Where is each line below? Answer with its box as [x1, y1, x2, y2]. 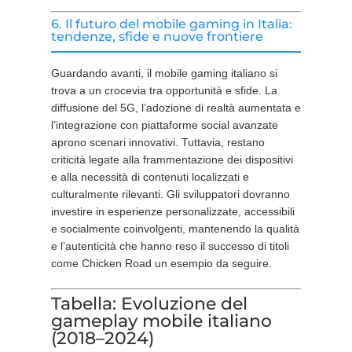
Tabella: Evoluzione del [50, 293, 247, 314]
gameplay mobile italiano [50, 310, 272, 332]
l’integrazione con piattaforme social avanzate [50, 119, 278, 131]
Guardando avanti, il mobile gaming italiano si [50, 67, 277, 79]
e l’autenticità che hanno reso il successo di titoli [50, 240, 289, 252]
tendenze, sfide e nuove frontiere [50, 29, 263, 44]
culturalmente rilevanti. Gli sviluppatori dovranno [50, 188, 290, 200]
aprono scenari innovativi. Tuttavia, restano [50, 136, 265, 148]
